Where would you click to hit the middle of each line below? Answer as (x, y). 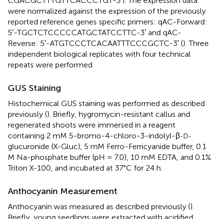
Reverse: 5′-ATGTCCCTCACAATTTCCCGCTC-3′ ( (95, 44)
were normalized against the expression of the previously (107, 11)
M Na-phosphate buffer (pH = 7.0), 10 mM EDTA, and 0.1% (109, 157)
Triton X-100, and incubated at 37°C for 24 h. (85, 168)
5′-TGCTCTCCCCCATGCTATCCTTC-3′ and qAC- (95, 33)
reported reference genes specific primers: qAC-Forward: (108, 22)
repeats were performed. (51, 65)
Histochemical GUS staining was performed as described (106, 104)
